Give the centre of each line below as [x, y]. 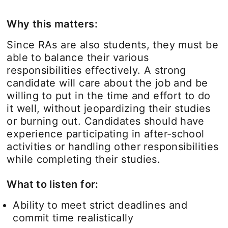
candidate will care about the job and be [107, 83]
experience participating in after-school [106, 134]
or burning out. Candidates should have [106, 121]
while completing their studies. [84, 159]
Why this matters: [52, 24]
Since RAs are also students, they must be [113, 45]
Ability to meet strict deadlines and [100, 205]
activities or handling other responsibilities [113, 146]
